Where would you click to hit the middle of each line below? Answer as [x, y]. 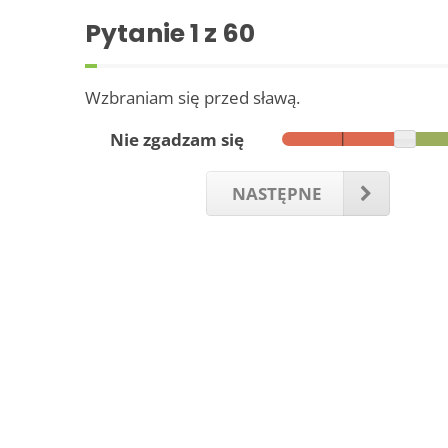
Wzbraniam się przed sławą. [192, 97]
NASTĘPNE [276, 193]
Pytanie [137, 33]
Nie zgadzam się [177, 139]
